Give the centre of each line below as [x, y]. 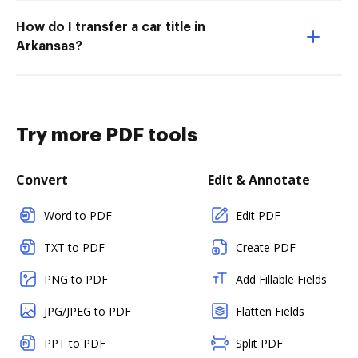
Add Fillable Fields [281, 280]
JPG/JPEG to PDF [88, 312]
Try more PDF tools [107, 135]
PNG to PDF [76, 280]
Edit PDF [258, 216]
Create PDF [266, 248]
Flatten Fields [270, 312]
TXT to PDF [74, 248]
